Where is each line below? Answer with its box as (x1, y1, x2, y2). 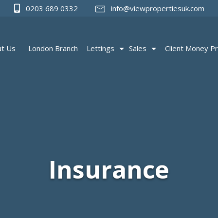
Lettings (86, 43, 114, 53)
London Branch (28, 43, 78, 53)
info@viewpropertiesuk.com (109, 3, 204, 13)
